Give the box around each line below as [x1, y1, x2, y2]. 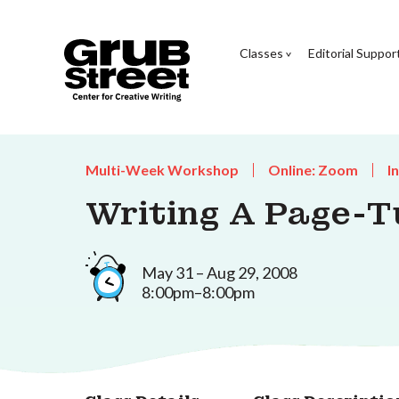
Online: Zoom [268, 161, 358, 178]
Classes [239, 45, 283, 61]
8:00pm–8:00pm [142, 281, 255, 302]
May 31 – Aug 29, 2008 [142, 262, 297, 282]
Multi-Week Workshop [85, 161, 239, 178]
